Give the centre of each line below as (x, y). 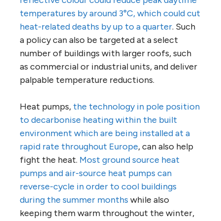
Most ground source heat (129, 160)
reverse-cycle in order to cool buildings (98, 187)
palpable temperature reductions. (87, 80)
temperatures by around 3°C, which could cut (110, 14)
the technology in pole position (136, 107)
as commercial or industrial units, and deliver (109, 67)
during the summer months (74, 200)
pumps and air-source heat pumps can (96, 173)
